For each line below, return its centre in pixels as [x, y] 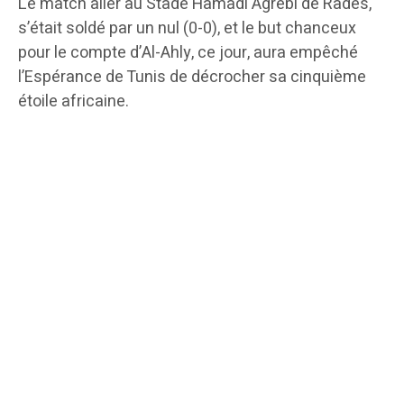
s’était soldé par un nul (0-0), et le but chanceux [187, 29]
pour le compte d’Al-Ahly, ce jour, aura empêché [188, 53]
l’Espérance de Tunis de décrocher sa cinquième [192, 78]
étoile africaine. [73, 102]
